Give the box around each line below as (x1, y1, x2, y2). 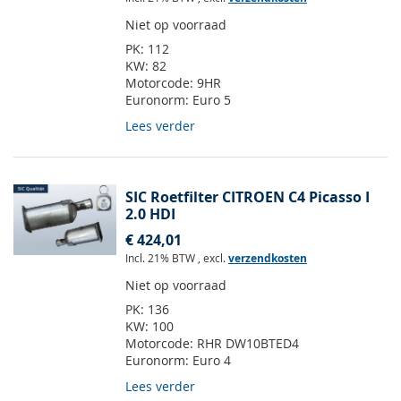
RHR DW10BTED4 (197, 335, 299, 353)
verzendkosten (228, 251, 307, 267)
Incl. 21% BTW (125, 251, 198, 266)
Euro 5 (192, 91, 231, 109)
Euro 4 (192, 352, 231, 370)
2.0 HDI (125, 204, 175, 225)
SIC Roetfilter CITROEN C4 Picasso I (125, 187, 370, 208)
